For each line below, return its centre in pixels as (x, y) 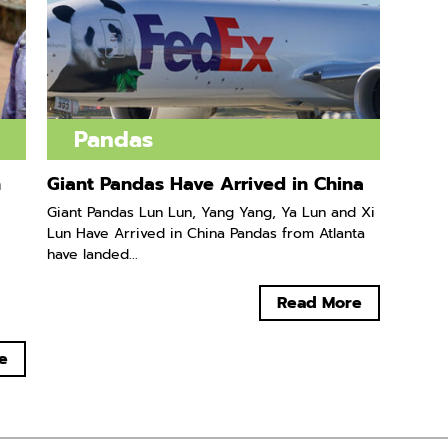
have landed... (93, 255)
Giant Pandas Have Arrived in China (206, 184)
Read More (320, 303)
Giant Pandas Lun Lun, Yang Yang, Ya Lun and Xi (211, 213)
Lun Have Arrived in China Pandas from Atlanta (206, 234)
